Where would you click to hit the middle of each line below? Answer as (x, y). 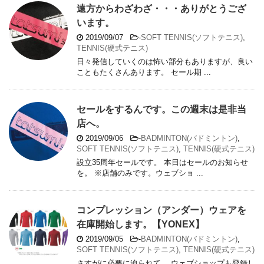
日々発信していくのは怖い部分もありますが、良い (165, 62)
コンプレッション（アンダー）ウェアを (161, 210)
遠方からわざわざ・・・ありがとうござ (161, 9)
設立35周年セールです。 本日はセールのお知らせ (162, 163)
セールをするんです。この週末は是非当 (161, 110)
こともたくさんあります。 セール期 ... (144, 72)
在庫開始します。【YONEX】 (141, 225)
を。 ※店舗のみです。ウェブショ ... (140, 173)
